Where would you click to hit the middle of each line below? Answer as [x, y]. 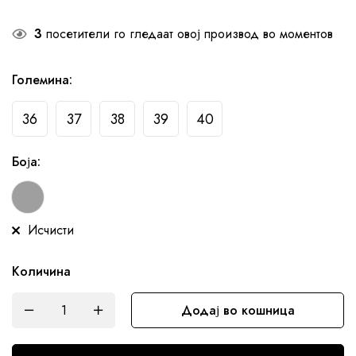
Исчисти [51, 230]
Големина [41, 79]
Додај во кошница [238, 310]
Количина [41, 271]
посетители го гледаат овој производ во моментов [188, 33]
